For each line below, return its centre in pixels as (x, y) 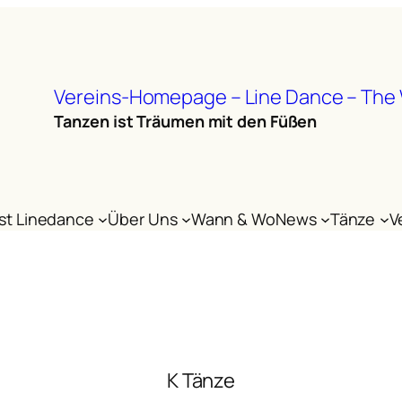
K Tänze (201, 380)
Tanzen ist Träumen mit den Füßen (186, 121)
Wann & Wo (233, 219)
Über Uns (143, 219)
